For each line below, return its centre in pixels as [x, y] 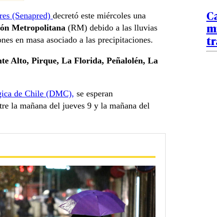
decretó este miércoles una [99, 16]
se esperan [93, 94]
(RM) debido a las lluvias [111, 28]
